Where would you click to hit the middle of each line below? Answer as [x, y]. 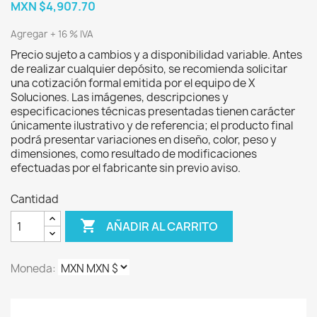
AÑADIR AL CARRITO [162, 226]
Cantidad [35, 199]
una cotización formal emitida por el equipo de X [133, 83]
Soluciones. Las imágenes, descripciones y [120, 97]
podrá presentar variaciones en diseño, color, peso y [144, 140]
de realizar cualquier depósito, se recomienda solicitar [149, 69]
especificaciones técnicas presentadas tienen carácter [153, 111]
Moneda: [33, 269]
